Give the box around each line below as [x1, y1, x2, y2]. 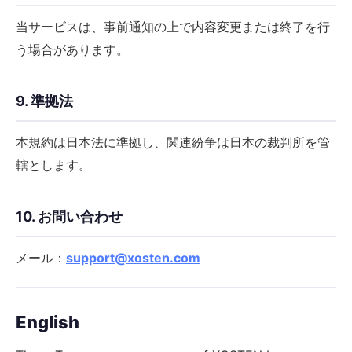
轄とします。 [16, 157, 91, 173]
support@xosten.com [66, 250, 200, 266]
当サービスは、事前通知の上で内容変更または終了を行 [16, 19, 330, 35]
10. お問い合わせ [16, 208, 123, 225]
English [16, 312, 79, 332]
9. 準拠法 [16, 93, 73, 109]
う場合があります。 [16, 42, 129, 57]
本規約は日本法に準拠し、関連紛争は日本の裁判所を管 [16, 134, 330, 150]
